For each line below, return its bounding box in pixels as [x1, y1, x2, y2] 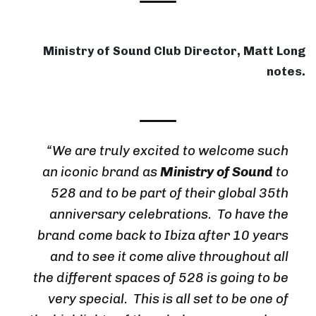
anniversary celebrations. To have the [49, 205, 288, 222]
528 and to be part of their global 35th [51, 184, 288, 201]
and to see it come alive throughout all [50, 248, 288, 265]
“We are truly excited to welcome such [47, 142, 288, 159]
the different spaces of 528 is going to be [33, 269, 288, 286]
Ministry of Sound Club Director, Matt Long [43, 43, 305, 58]
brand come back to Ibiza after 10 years [37, 226, 288, 243]
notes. [267, 63, 305, 78]
